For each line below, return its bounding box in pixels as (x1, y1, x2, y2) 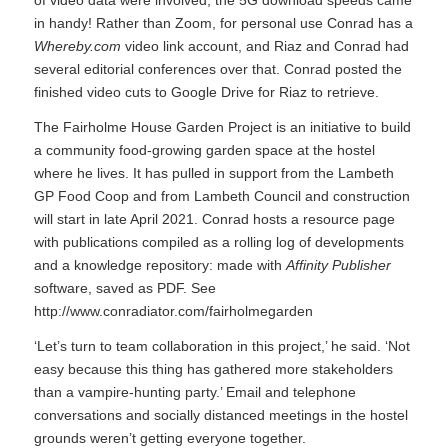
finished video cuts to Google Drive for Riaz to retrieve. (33, 84, 379, 101)
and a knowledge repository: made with (33, 257, 286, 274)
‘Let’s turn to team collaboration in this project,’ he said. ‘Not (33, 338, 410, 355)
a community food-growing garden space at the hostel (33, 142, 375, 159)
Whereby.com (33, 38, 121, 55)
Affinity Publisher (285, 257, 391, 274)
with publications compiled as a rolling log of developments (33, 234, 404, 251)
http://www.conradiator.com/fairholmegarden (33, 303, 313, 320)
